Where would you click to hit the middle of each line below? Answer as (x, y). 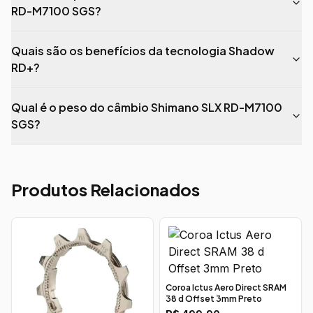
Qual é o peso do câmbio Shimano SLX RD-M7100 (147, 107)
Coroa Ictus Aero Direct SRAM (226, 287)
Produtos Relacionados (105, 189)
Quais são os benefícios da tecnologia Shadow (143, 51)
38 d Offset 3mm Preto (214, 299)
